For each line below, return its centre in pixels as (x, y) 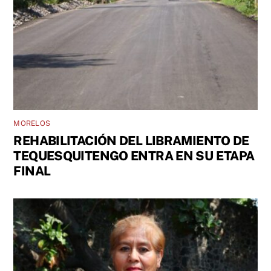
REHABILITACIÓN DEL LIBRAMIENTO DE (131, 141)
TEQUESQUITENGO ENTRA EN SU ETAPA (134, 156)
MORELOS (32, 124)
